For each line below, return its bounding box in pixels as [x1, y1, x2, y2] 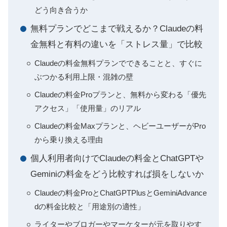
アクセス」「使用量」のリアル [34, 104, 141, 113]
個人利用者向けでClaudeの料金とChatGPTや [30, 154, 204, 164]
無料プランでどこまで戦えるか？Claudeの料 [30, 24, 203, 34]
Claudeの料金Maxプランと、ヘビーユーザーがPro [34, 122, 206, 131]
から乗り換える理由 [34, 135, 103, 144]
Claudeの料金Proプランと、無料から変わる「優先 [34, 90, 206, 99]
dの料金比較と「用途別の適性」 [34, 202, 145, 211]
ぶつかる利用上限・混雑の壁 [34, 72, 133, 82]
